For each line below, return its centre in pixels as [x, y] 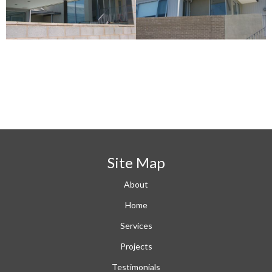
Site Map [136, 162]
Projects [136, 246]
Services [136, 225]
